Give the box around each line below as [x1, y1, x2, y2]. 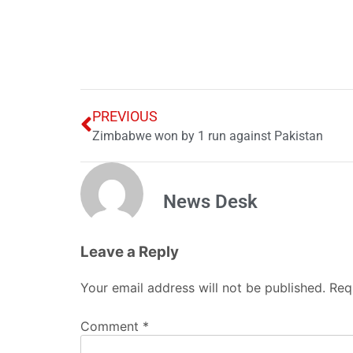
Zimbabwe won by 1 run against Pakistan [92, 128, 323, 143]
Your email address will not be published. [80, 279, 325, 295]
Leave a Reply [80, 242, 179, 261]
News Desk [163, 190, 258, 213]
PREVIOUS [92, 107, 158, 124]
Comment [80, 318, 143, 335]
